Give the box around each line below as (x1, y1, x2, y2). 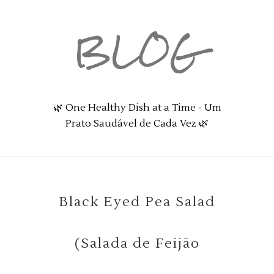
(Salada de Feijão (74, 235, 200, 252)
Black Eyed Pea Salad (59, 193, 215, 210)
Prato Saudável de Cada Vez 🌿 (65, 117, 209, 130)
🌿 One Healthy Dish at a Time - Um (53, 102, 221, 114)
